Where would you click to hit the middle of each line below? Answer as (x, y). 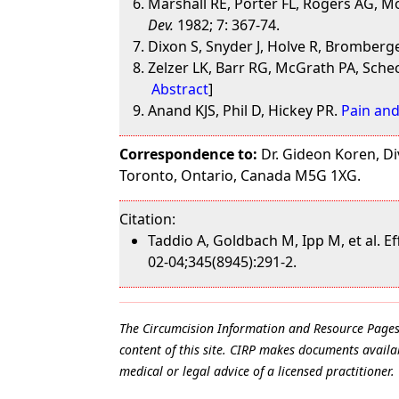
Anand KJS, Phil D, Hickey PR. (245, 110)
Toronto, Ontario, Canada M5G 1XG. (240, 175)
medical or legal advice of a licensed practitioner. (257, 371)
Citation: (148, 219)
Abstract (180, 89)
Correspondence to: (189, 154)
